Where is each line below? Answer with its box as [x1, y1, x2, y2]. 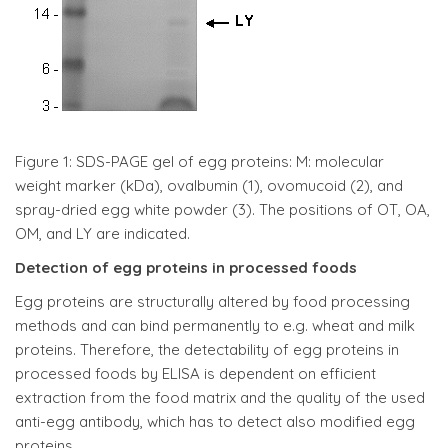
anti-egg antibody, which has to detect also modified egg [15, 412, 415, 431]
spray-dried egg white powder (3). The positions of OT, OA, [15, 200, 430, 219]
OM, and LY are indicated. [15, 224, 190, 243]
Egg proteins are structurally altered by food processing [15, 292, 410, 311]
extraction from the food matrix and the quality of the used [15, 388, 425, 407]
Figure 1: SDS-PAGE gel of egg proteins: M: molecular [15, 152, 384, 171]
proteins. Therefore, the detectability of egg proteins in [15, 340, 399, 359]
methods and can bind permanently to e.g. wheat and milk [15, 316, 415, 335]
